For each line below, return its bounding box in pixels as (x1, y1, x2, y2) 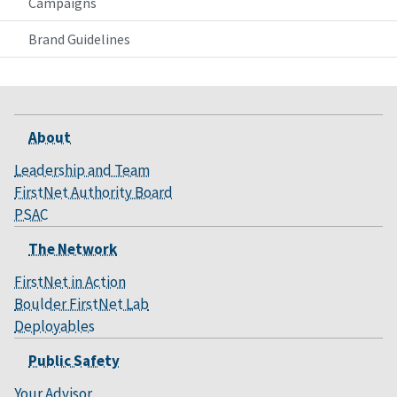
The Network (28, 239, 117, 260)
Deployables (14, 316, 95, 337)
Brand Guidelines (28, 30, 130, 49)
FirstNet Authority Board (14, 183, 173, 203)
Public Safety (28, 351, 120, 371)
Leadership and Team (14, 160, 150, 181)
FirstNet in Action (14, 272, 126, 292)
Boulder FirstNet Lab (14, 294, 149, 315)
